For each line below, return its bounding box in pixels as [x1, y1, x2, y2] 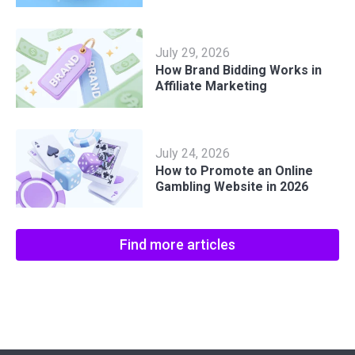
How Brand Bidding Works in [155, 63, 322, 78]
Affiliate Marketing [155, 78, 267, 94]
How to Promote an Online [155, 162, 313, 178]
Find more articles [120, 236, 235, 254]
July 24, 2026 [155, 145, 230, 161]
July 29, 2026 [155, 45, 230, 61]
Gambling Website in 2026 [155, 178, 308, 194]
